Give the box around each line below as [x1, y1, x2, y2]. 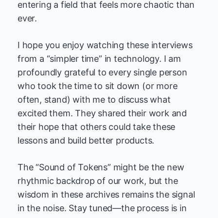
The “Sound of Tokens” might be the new [18, 162, 184, 172]
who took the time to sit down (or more [18, 81, 178, 91]
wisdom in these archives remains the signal [18, 189, 195, 200]
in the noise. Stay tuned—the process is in [18, 203, 187, 213]
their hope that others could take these [18, 122, 176, 132]
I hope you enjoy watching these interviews [18, 40, 193, 50]
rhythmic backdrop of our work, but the [18, 176, 178, 186]
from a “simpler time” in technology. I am [18, 54, 181, 64]
